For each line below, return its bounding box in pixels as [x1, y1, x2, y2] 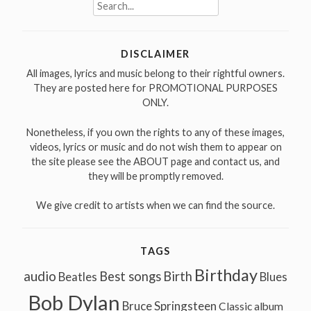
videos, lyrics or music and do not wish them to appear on [29, 140, 282, 153]
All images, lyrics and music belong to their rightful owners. [26, 67, 285, 80]
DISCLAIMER [121, 48, 190, 60]
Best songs [99, 268, 161, 284]
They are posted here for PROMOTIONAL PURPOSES [33, 82, 278, 94]
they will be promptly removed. [87, 169, 224, 182]
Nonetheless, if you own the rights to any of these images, [26, 126, 285, 138]
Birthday [194, 264, 258, 285]
